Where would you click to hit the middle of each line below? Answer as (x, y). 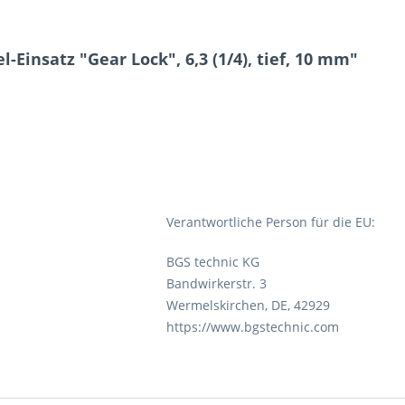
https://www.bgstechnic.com (253, 327)
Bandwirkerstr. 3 (217, 283)
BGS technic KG (213, 262)
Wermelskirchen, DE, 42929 (248, 305)
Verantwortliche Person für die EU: (271, 222)
